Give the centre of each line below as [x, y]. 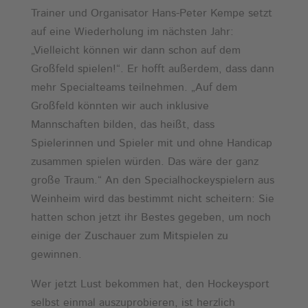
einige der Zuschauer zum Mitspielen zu [129, 236]
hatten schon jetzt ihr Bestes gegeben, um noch [151, 218]
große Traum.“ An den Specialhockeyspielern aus [152, 180]
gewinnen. [56, 255]
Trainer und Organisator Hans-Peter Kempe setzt [151, 13]
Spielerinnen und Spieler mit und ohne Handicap [151, 143]
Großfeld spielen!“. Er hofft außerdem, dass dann [152, 69]
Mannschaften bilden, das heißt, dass [122, 125]
